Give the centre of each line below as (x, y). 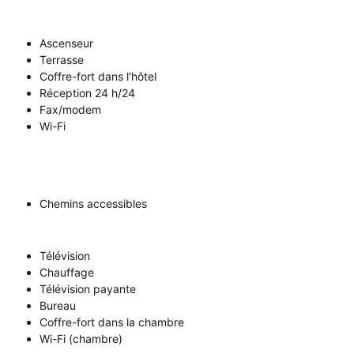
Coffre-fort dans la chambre (112, 322)
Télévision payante (88, 289)
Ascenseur (66, 43)
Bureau (58, 306)
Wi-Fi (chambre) (81, 339)
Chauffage (67, 273)
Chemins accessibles (93, 204)
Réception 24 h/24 (87, 93)
